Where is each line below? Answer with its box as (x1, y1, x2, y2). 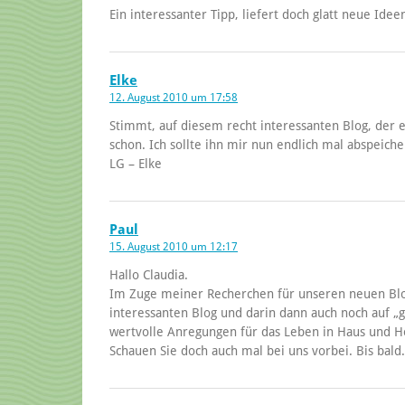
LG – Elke (109, 155, 162, 171)
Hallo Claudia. (109, 267, 188, 282)
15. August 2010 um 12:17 (109, 240, 238, 253)
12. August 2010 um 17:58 (109, 90, 238, 104)
